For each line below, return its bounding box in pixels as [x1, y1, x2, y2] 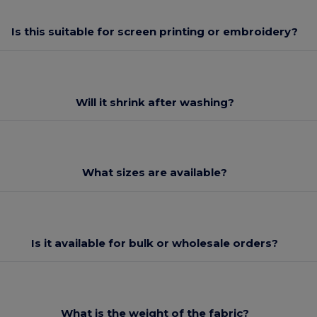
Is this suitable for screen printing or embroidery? [11, 25, 299, 39]
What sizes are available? [82, 166, 228, 180]
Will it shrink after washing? [75, 95, 234, 109]
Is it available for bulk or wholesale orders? [31, 236, 279, 250]
